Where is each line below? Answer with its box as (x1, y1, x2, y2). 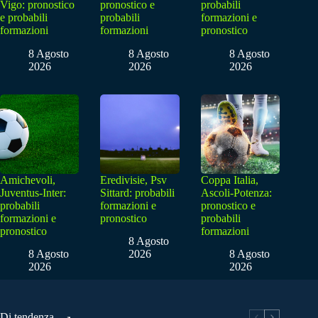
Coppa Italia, (200, 173, 258, 186)
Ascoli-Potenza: (200, 186, 272, 199)
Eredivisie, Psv (100, 173, 168, 186)
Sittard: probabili (100, 186, 175, 199)
